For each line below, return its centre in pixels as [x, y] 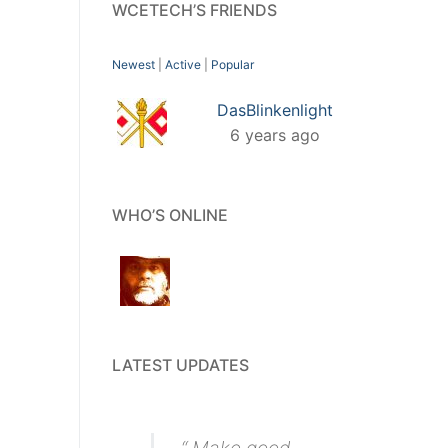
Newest [133, 64]
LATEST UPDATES [180, 364]
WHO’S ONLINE [170, 214]
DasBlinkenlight [275, 109]
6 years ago [275, 134]
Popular [232, 64]
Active [183, 64]
